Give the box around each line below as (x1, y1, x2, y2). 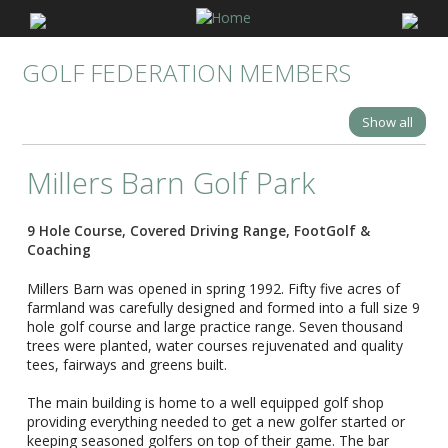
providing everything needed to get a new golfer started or (27, 412, 406, 432)
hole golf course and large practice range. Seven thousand (27, 317, 404, 337)
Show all (361, 113, 413, 132)
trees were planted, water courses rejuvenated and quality (27, 336, 404, 356)
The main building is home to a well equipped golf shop (27, 393, 385, 413)
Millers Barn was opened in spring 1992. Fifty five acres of (27, 279, 401, 299)
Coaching (27, 240, 92, 260)
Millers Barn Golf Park (27, 163, 316, 204)
